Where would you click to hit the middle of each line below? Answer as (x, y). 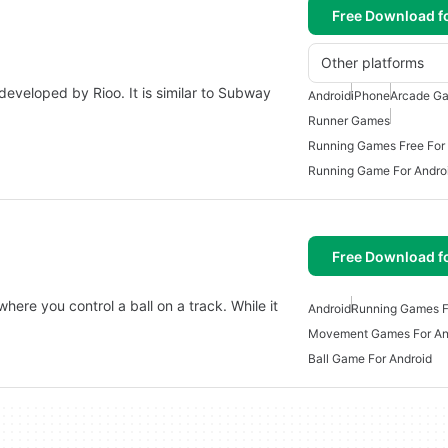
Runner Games (349, 120)
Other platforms (372, 62)
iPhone (370, 95)
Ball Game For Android (370, 358)
